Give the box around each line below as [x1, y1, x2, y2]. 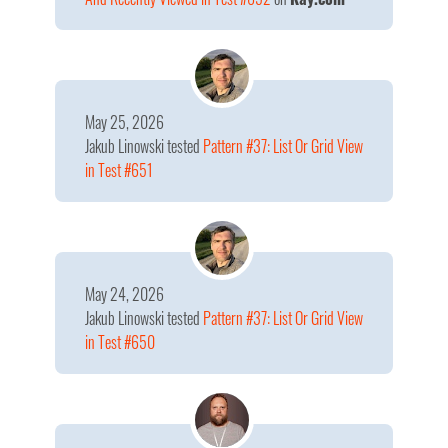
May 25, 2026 [85, 110, 164, 134]
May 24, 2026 [85, 282, 164, 306]
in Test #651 [85, 158, 153, 182]
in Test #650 [85, 330, 155, 354]
